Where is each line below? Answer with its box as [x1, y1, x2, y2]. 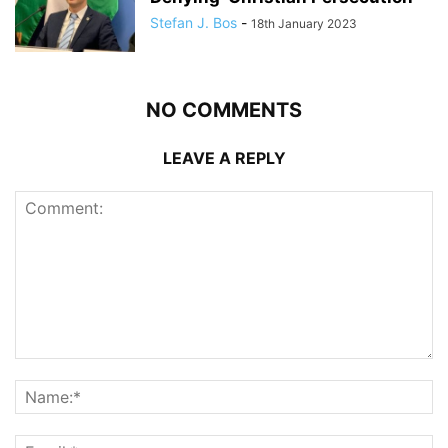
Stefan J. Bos [150, 14, 237, 31]
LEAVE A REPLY [162, 148, 286, 168]
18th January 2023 [251, 16, 357, 31]
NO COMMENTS [146, 98, 302, 122]
